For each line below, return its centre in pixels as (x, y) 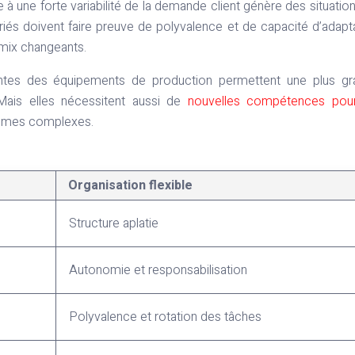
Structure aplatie (114, 224)
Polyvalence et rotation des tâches (165, 317)
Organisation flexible (130, 186)
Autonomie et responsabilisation (158, 271)
